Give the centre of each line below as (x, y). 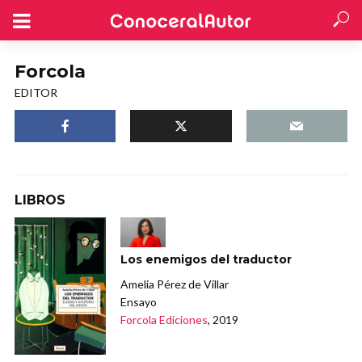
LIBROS (40, 200)
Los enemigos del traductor (206, 260)
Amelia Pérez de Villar (175, 284)
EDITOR (36, 93)
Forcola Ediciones (164, 320)
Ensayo (139, 302)
